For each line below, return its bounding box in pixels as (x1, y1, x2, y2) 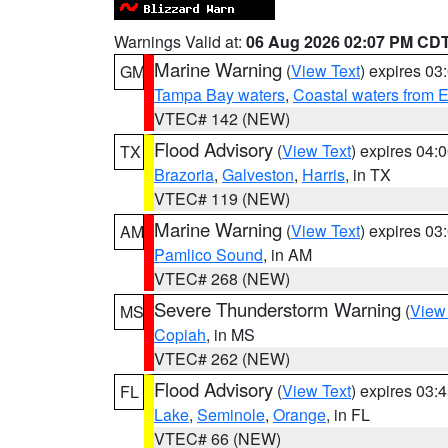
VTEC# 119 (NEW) (154, 187, 290, 210)
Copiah (154, 323, 206, 346)
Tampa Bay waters (154, 83, 285, 106)
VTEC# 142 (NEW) (154, 107, 290, 130)
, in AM (263, 243, 312, 266)
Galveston (222, 163, 294, 186)
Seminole (197, 403, 265, 426)
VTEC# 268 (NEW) (154, 267, 290, 290)
